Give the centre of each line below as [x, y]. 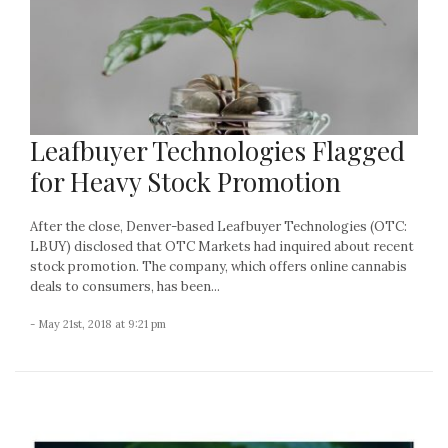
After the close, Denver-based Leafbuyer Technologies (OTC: [218, 227]
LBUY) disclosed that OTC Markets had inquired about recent [222, 247]
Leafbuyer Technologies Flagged [217, 151]
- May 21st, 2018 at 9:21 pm [98, 324]
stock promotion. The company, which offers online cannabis [218, 267]
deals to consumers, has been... [125, 287]
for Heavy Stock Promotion [185, 182]
